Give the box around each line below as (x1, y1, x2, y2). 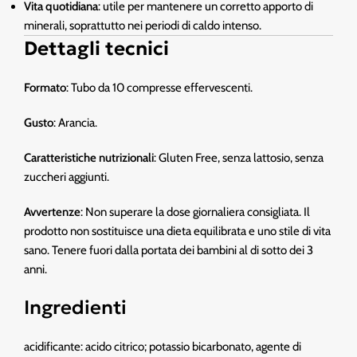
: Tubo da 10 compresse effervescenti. (66, 80, 253, 95)
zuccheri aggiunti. (24, 170, 109, 184)
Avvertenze (24, 205, 80, 219)
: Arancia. (53, 116, 97, 130)
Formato (24, 80, 66, 95)
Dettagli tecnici (24, 37, 169, 61)
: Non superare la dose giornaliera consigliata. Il (80, 205, 310, 219)
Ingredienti (24, 296, 127, 320)
